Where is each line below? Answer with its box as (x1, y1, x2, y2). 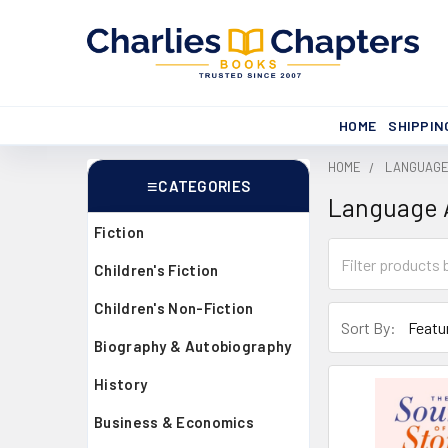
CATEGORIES (158, 177, 251, 195)
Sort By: (341, 317, 397, 337)
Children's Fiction (94, 261, 219, 279)
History (94, 375, 148, 393)
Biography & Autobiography (94, 337, 292, 355)
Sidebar (87, 195, 187, 231)
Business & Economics (94, 413, 254, 431)
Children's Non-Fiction (94, 299, 254, 317)
